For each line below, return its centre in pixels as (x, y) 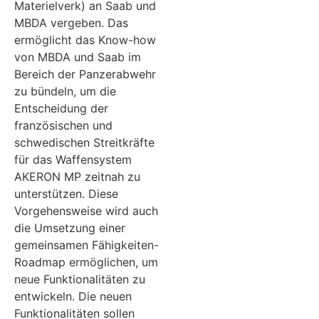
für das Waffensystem (73, 159)
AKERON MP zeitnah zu (77, 177)
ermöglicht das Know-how (85, 40)
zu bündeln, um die (65, 91)
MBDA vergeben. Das (71, 23)
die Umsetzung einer (70, 228)
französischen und (63, 125)
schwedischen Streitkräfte (84, 142)
